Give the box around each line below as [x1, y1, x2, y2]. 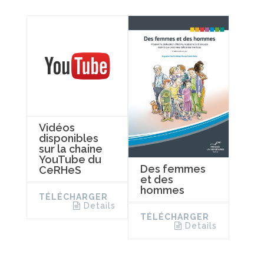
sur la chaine [39, 142, 103, 155]
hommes [140, 184, 184, 197]
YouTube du [39, 153, 101, 166]
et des [140, 173, 173, 186]
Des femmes [140, 163, 206, 176]
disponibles [39, 131, 98, 144]
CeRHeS [39, 163, 81, 176]
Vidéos [39, 121, 75, 134]
